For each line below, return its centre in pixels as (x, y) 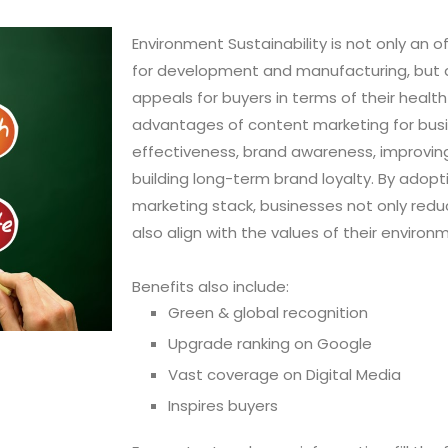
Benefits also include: (210, 286)
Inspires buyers (223, 405)
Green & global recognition (268, 312)
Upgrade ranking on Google (270, 343)
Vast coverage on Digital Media (284, 374)
